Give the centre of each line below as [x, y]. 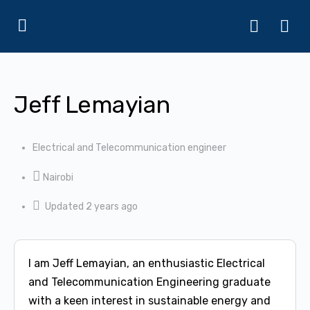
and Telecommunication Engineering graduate [149, 282]
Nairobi [58, 177]
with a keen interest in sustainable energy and [149, 301]
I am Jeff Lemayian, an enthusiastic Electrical [147, 263]
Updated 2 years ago [91, 207]
